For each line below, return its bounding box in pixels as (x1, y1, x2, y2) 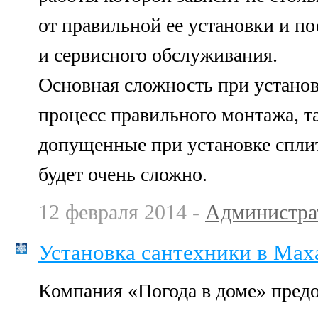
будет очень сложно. (38, 163, 207, 185)
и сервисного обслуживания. (38, 44, 278, 66)
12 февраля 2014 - (38, 200, 205, 224)
